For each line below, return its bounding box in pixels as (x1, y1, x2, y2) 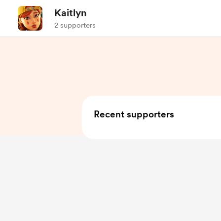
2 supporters (54, 21, 96, 30)
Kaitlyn (54, 7, 87, 19)
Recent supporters (94, 109, 174, 120)
